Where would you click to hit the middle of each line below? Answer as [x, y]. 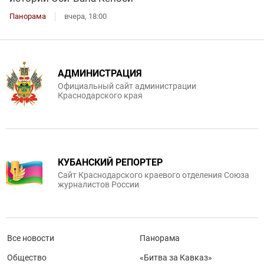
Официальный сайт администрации [127, 86]
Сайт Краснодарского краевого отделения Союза [154, 175]
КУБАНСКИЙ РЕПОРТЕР [110, 162]
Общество [27, 257]
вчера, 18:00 [85, 16]
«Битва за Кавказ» [176, 257]
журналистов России [98, 184]
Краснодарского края [100, 95]
